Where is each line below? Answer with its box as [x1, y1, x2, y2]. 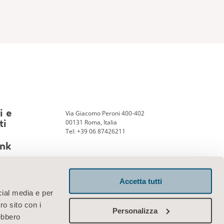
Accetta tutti [119, 176, 162, 185]
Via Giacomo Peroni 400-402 [65, 109, 144, 118]
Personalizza [112, 206, 157, 215]
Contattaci [65, 185, 108, 193]
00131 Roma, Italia [65, 118, 117, 127]
